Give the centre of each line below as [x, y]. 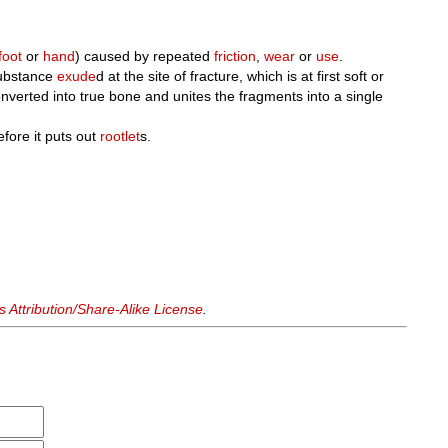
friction [235, 56]
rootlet [120, 136]
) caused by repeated [145, 56]
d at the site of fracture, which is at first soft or [240, 76]
